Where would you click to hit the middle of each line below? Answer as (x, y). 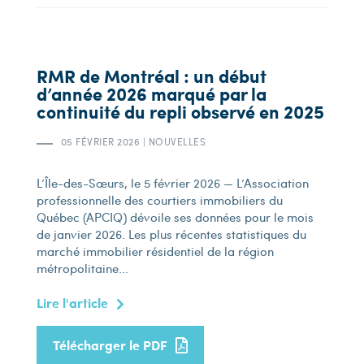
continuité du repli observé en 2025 (180, 112)
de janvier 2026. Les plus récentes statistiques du (171, 234)
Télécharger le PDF (110, 345)
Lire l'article (72, 303)
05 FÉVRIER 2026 (102, 141)
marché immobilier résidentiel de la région (155, 251)
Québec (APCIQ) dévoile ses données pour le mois (175, 217)
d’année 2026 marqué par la (151, 94)
